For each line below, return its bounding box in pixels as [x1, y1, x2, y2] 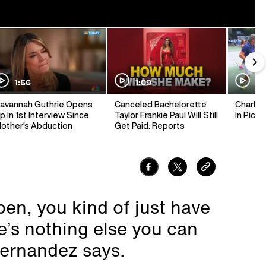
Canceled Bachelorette [115, 100, 207, 109]
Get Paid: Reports [115, 122, 185, 131]
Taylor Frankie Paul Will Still [115, 111, 218, 120]
